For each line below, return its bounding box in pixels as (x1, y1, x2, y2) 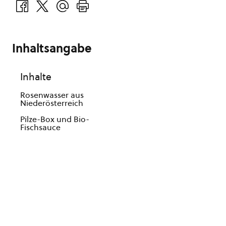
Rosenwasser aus (20, 89, 84, 100)
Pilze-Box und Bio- (20, 114, 89, 125)
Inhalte (20, 70, 51, 83)
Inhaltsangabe (12, 40, 92, 56)
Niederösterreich (20, 97, 83, 108)
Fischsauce (20, 122, 61, 133)
